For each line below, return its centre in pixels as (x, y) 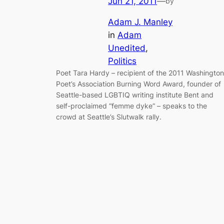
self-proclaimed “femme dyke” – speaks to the (131, 106)
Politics (122, 61)
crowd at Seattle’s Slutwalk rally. (109, 117)
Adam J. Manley (140, 22)
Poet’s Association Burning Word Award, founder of (138, 84)
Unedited (127, 48)
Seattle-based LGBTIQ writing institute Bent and (135, 95)
